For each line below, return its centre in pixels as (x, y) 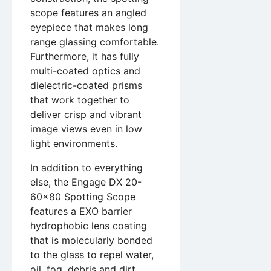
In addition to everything (87, 168)
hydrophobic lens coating (89, 226)
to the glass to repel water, (92, 255)
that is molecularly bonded (91, 240)
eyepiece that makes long (89, 28)
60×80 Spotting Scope (83, 197)
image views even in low (86, 129)
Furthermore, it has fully (85, 57)
